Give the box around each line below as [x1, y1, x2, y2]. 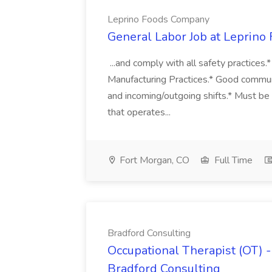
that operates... [107, 106, 173, 119]
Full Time [212, 154, 253, 167]
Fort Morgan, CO [117, 154, 189, 167]
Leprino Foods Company [107, 13, 209, 26]
